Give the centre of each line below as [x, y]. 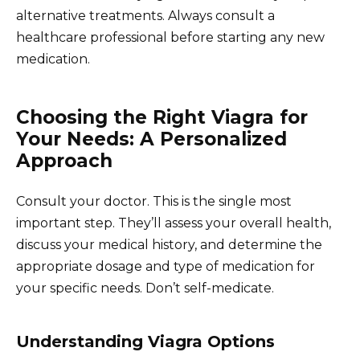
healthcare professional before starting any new [170, 37]
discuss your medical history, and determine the [169, 244]
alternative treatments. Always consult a [145, 15]
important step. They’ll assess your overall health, [174, 223]
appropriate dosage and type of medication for [166, 266]
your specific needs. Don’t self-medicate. [145, 288]
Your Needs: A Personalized [151, 139]
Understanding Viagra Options [145, 341]
